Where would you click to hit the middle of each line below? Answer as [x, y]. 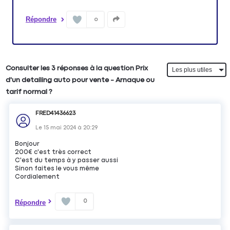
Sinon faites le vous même [57, 169]
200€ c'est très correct [53, 152]
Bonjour [27, 144]
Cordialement [37, 177]
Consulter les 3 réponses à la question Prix [77, 69]
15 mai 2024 [60, 128]
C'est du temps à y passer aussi [67, 161]
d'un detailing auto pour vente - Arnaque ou [80, 80]
